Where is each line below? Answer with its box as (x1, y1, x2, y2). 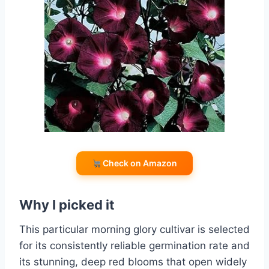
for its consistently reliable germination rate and (19, 240, 250, 252)
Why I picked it (19, 197, 115, 213)
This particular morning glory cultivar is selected (19, 223, 250, 236)
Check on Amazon (101, 158, 178, 169)
